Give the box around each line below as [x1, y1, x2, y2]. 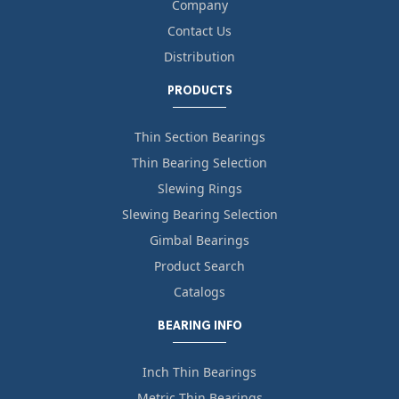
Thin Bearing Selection [132, 154, 267, 172]
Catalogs [174, 283, 225, 301]
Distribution [164, 48, 235, 66]
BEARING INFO [157, 321, 242, 333]
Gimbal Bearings [150, 232, 249, 249]
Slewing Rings [157, 180, 242, 198]
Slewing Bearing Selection [121, 206, 278, 224]
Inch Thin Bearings [142, 363, 256, 381]
